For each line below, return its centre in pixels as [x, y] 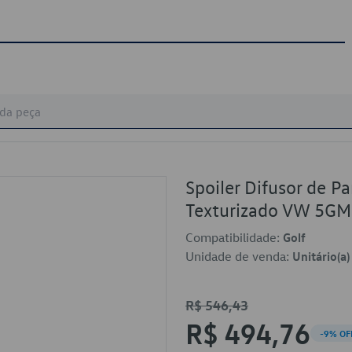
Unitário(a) [321, 256]
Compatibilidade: [234, 237]
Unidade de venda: [239, 256]
